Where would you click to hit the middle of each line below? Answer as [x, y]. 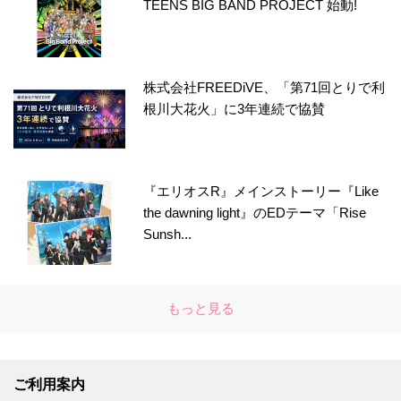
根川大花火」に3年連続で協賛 [235, 109]
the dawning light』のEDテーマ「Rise [255, 213]
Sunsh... [168, 235]
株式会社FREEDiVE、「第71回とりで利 [264, 88]
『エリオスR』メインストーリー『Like [261, 192]
